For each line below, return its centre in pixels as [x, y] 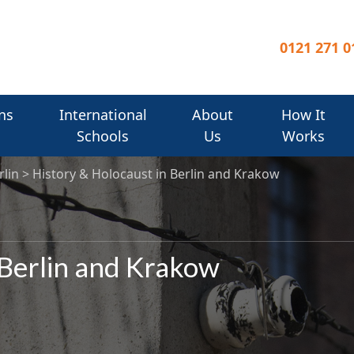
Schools [103, 136]
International [103, 115]
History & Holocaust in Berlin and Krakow [156, 174]
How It [303, 115]
